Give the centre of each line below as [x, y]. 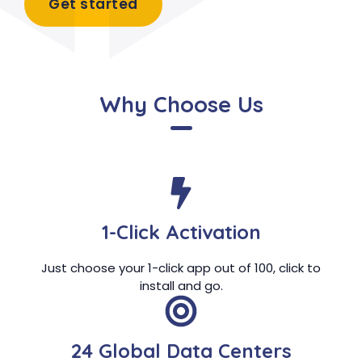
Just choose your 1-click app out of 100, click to [181, 268]
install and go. [181, 286]
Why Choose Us [181, 104]
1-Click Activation [181, 232]
